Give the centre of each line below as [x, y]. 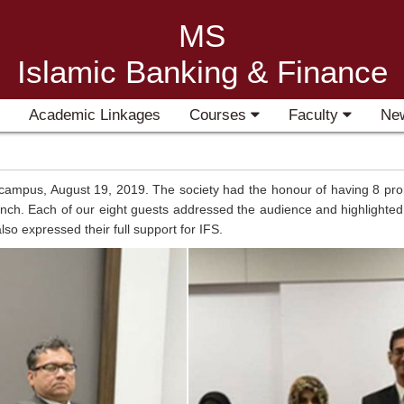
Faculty [316, 115]
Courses [220, 115]
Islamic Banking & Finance [202, 72]
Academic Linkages [95, 115]
